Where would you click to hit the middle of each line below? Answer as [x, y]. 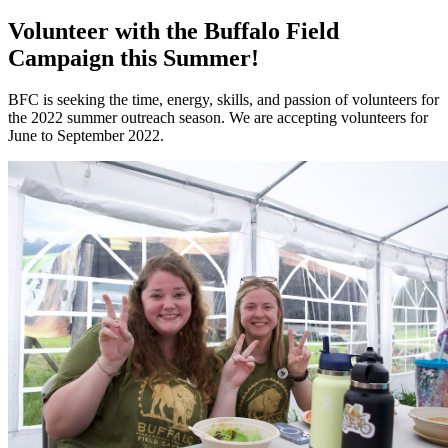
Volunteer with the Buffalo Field [173, 30]
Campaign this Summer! [133, 57]
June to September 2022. [86, 136]
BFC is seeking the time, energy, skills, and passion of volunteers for [223, 100]
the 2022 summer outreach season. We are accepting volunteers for [218, 118]
